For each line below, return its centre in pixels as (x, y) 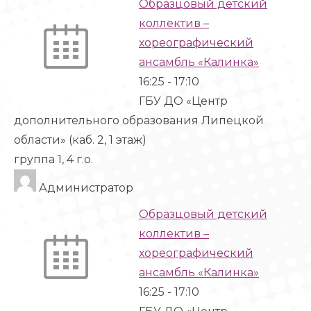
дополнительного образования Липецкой (139, 120)
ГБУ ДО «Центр (183, 101)
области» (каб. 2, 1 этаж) (80, 140)
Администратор (85, 188)
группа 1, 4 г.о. (53, 159)
